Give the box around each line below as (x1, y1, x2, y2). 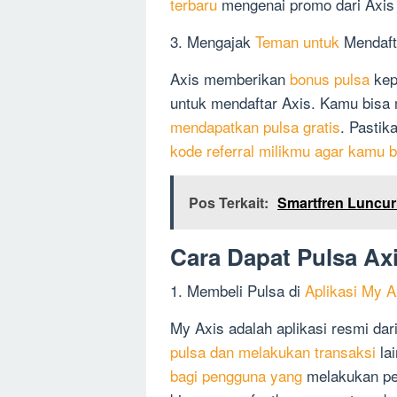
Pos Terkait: (189, 192, 269, 214)
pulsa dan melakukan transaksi (170, 340, 376, 363)
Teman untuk (255, 30, 339, 53)
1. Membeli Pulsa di (170, 279, 305, 302)
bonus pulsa (290, 67, 370, 90)
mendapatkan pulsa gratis (170, 115, 340, 138)
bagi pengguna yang (170, 364, 302, 387)
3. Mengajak (170, 30, 255, 53)
